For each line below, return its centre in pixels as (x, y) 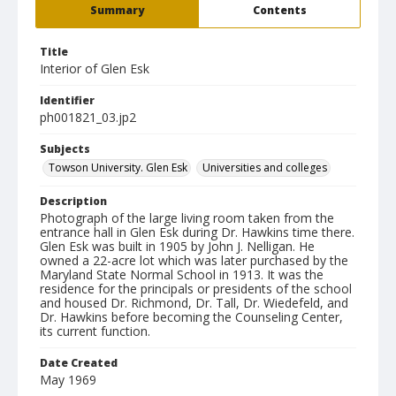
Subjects (65, 149)
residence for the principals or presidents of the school (196, 289)
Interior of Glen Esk (95, 69)
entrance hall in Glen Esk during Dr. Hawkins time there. (197, 232)
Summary (117, 10)
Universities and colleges (265, 168)
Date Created (79, 363)
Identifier (67, 100)
